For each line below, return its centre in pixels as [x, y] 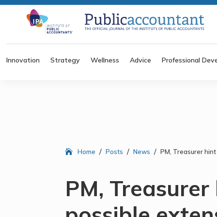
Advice [141, 60]
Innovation [23, 60]
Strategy [65, 60]
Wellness [105, 60]
